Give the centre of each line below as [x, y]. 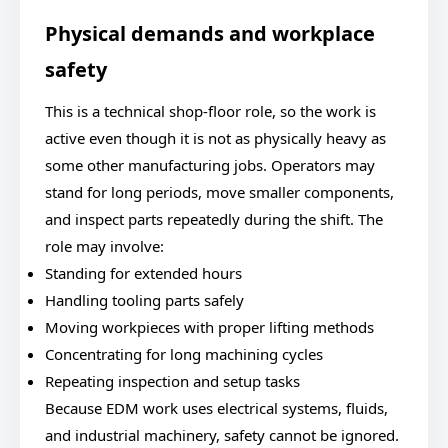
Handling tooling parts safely [144, 300]
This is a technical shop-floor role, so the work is [210, 111]
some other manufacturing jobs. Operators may [210, 165]
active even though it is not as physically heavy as [215, 138]
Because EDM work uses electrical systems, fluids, [216, 408]
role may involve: [104, 246]
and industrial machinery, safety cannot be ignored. [222, 435]
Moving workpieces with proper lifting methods [209, 327]
